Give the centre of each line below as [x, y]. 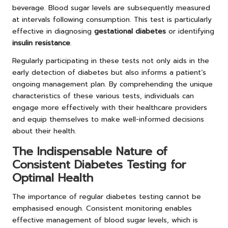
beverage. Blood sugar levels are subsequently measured [111, 8]
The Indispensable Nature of [90, 152]
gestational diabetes [130, 32]
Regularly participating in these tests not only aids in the [111, 61]
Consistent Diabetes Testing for [99, 165]
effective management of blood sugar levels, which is [105, 220]
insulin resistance [41, 43]
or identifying [190, 32]
